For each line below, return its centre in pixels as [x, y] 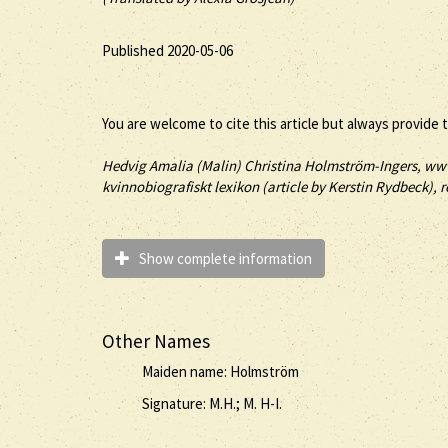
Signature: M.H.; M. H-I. [212, 403]
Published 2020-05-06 [167, 50]
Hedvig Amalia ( [151, 165]
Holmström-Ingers [360, 165]
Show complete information [222, 258]
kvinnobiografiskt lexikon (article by [215, 186]
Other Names [156, 340]
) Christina [270, 165]
